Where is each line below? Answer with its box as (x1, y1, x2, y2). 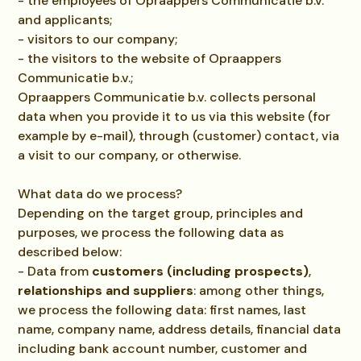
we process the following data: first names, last (18, 301, 307, 318)
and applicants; (18, 11, 113, 28)
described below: (18, 243, 122, 260)
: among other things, (193, 282, 325, 299)
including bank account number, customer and (18, 340, 308, 357)
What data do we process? (18, 185, 183, 202)
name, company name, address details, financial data (18, 321, 342, 338)
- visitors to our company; (18, 31, 178, 48)
